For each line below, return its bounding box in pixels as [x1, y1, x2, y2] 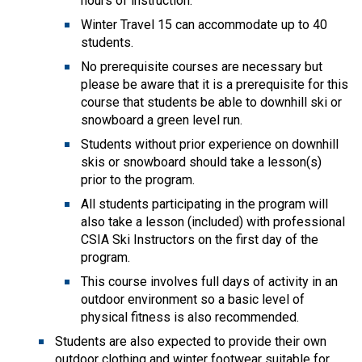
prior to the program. [81, 171, 195, 187]
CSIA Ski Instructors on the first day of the [81, 231, 318, 247]
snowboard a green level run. [81, 112, 242, 128]
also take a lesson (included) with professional [81, 213, 345, 229]
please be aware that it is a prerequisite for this [81, 76, 348, 92]
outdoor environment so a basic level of [81, 291, 305, 307]
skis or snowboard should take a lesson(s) [81, 154, 322, 170]
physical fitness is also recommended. [81, 309, 299, 325]
